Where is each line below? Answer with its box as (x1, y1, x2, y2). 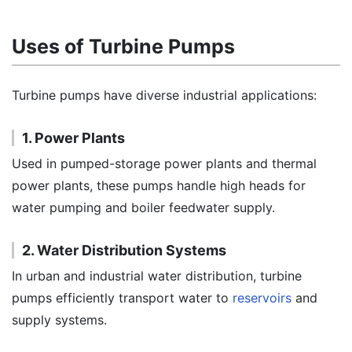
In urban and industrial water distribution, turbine (12, 268, 302, 284)
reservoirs (233, 290, 291, 306)
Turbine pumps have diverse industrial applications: (12, 87, 317, 103)
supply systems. (12, 312, 107, 328)
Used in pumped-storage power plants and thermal (12, 156, 317, 171)
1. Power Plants (22, 130, 125, 146)
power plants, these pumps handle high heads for (12, 178, 306, 193)
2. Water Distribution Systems (22, 242, 226, 258)
